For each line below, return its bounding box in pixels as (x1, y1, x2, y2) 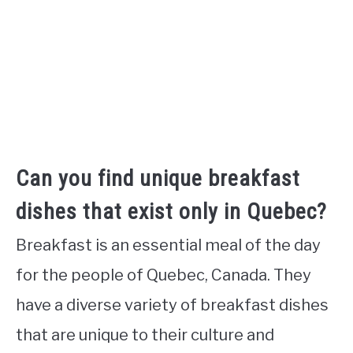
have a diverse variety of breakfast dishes (16, 295, 329, 314)
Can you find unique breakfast (16, 165, 300, 191)
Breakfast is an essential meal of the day (16, 235, 321, 255)
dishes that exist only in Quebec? (16, 198, 327, 225)
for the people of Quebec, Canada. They (16, 265, 311, 284)
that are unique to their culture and (16, 325, 274, 344)
